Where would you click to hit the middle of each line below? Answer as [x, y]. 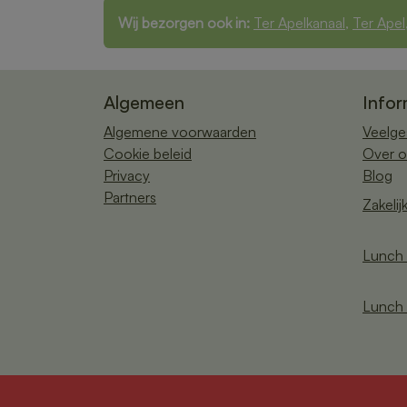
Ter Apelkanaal [299, 22]
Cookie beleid [148, 153]
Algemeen [144, 102]
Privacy [127, 175]
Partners [130, 197]
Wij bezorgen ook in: [184, 22]
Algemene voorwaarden [180, 131]
